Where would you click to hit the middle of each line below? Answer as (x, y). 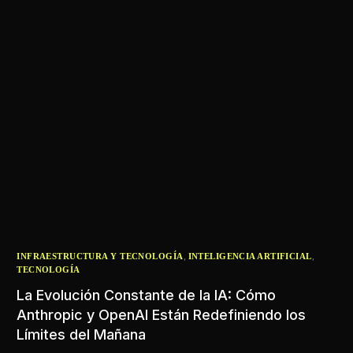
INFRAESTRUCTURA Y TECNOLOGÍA (100, 256)
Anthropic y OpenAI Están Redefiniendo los (162, 314)
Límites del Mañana (82, 334)
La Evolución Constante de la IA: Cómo (147, 295)
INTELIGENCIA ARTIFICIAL (250, 256)
